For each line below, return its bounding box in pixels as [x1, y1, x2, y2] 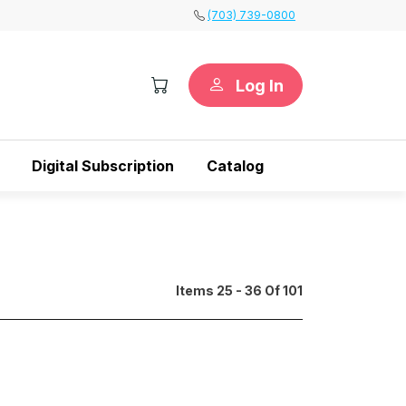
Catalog [207, 157, 264, 175]
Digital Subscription [32, 157, 174, 175]
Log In [236, 75, 284, 95]
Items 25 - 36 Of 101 [176, 283, 303, 298]
